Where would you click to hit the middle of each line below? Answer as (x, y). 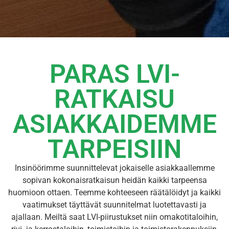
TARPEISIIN (114, 150)
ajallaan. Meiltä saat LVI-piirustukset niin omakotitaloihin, (114, 217)
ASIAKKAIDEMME (114, 124)
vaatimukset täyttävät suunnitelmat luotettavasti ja (114, 205)
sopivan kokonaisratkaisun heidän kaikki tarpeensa (114, 180)
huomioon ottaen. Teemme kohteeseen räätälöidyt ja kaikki (114, 193)
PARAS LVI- (114, 74)
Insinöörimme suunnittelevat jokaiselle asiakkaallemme (114, 168)
